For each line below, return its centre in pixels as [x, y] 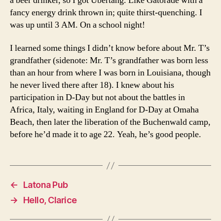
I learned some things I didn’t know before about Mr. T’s [110, 48]
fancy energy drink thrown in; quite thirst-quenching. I [106, 12]
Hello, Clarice [50, 200]
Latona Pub [45, 185]
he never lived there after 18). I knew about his [92, 85]
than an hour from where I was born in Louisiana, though [110, 73]
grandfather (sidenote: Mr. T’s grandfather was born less [109, 60]
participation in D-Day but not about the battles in [97, 97]
